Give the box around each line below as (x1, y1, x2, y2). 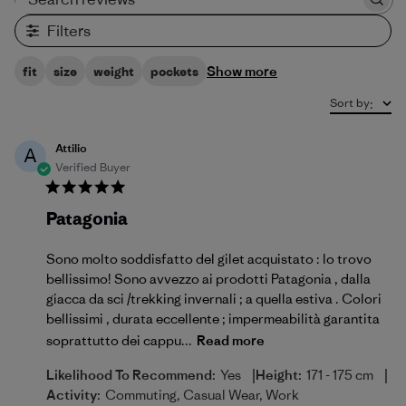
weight (93, 63, 134, 80)
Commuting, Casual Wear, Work (105, 386, 299, 403)
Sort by (330, 95, 370, 111)
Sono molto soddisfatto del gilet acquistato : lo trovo (46, 250, 372, 267)
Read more (197, 331, 265, 349)
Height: (256, 366, 302, 383)
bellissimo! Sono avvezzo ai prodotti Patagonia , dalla (46, 270, 371, 287)
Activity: (46, 386, 101, 403)
